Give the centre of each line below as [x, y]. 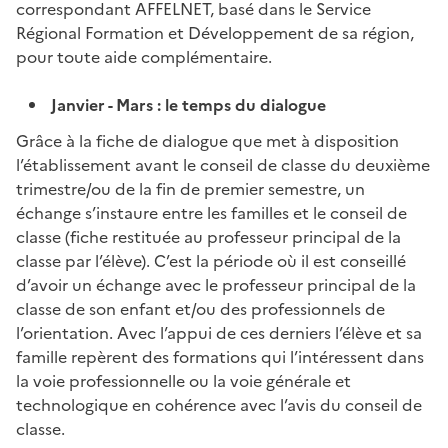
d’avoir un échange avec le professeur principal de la [216, 284]
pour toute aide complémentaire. [144, 56]
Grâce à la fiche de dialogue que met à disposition [207, 140]
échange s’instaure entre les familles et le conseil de [211, 212]
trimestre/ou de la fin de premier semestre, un [190, 188]
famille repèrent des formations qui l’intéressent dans [220, 356]
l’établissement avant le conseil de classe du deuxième [223, 164]
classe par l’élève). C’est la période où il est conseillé [211, 260]
